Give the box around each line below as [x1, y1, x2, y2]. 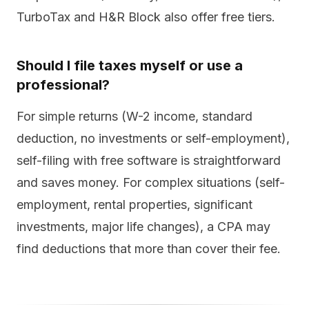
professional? [17, 77, 110, 93]
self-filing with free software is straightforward [17, 153, 281, 168]
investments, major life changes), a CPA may [17, 219, 270, 234]
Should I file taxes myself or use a [17, 57, 243, 74]
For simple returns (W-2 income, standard [17, 109, 252, 123]
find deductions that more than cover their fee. [17, 241, 281, 256]
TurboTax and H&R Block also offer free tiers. [17, 10, 275, 24]
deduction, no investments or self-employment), [17, 131, 290, 146]
